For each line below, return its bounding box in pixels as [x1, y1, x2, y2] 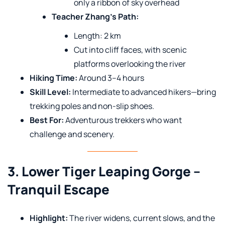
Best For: [30, 114, 64, 126]
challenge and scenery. [30, 128, 115, 140]
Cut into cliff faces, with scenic [74, 44, 187, 55]
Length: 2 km [74, 30, 121, 41]
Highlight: [30, 212, 68, 223]
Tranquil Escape [8, 180, 109, 198]
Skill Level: [30, 86, 71, 97]
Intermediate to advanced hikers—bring [71, 86, 216, 97]
